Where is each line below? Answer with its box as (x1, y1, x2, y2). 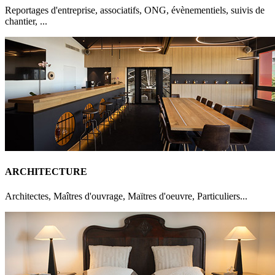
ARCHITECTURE (5, 166, 87, 177)
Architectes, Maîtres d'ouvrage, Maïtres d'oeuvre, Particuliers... (5, 190, 247, 201)
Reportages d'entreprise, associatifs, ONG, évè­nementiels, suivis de (5, 5, 265, 16)
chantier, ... (5, 16, 47, 27)
